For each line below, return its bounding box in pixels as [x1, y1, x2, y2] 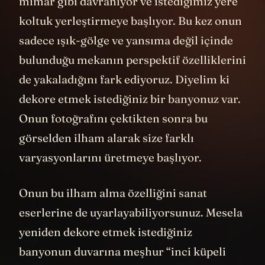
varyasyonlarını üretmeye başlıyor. [19, 150, 204, 165]
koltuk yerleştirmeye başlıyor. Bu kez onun [19, 14, 242, 28]
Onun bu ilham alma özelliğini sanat [19, 185, 207, 200]
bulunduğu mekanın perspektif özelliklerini [19, 53, 246, 67]
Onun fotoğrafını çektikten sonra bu [19, 111, 208, 126]
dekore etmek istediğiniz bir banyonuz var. [19, 92, 241, 106]
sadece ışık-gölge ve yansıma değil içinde [19, 33, 233, 48]
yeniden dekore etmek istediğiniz [19, 224, 192, 239]
